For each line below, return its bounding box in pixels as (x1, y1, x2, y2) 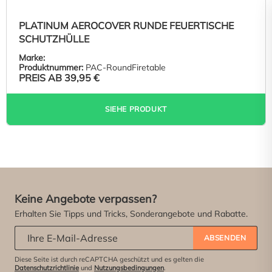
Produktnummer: (19, 61, 83, 73)
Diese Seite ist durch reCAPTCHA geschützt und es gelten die (15, 255, 204, 263)
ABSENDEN (203, 233, 246, 242)
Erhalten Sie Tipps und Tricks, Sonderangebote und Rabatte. (15, 208, 248, 219)
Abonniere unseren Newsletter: (14, 226, 138, 237)
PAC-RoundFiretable (83, 61, 166, 73)
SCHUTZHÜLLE (19, 32, 89, 45)
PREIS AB (19, 71, 64, 84)
